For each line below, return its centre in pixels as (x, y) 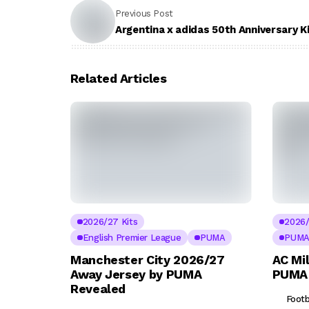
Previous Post (144, 13)
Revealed (98, 289)
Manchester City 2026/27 (148, 260)
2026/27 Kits (110, 222)
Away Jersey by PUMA (136, 275)
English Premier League (132, 238)
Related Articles (119, 79)
